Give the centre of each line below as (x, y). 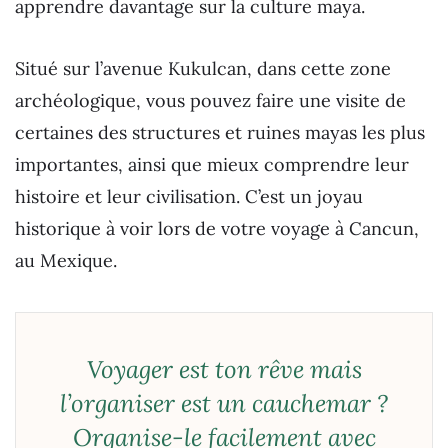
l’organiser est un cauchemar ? (224, 403)
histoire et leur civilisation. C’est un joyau (189, 196)
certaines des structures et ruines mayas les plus (220, 132)
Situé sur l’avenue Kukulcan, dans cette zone (203, 68)
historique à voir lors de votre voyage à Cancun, (217, 228)
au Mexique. (66, 260)
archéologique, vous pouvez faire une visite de (210, 100)
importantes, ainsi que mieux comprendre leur (212, 164)
